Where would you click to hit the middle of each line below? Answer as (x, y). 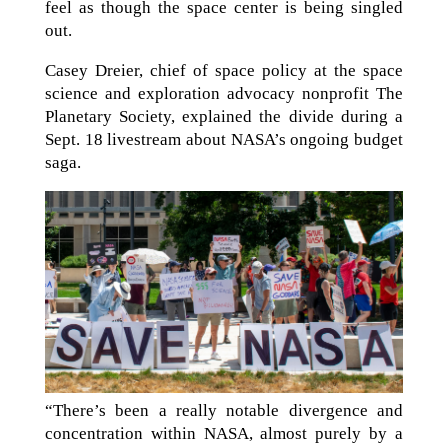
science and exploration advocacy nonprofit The (224, 94)
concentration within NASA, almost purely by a (224, 433)
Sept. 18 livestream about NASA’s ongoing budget (224, 140)
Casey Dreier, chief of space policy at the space (224, 71)
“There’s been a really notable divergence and (224, 410)
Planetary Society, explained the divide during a (224, 117)
